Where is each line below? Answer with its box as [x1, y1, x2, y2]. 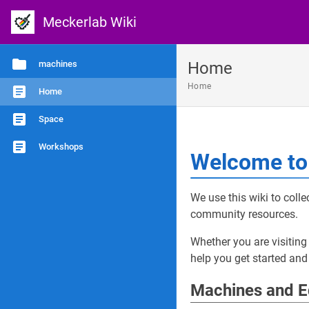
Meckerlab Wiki [43, 14, 137, 30]
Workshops [39, 141, 83, 152]
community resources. [190, 208, 298, 221]
